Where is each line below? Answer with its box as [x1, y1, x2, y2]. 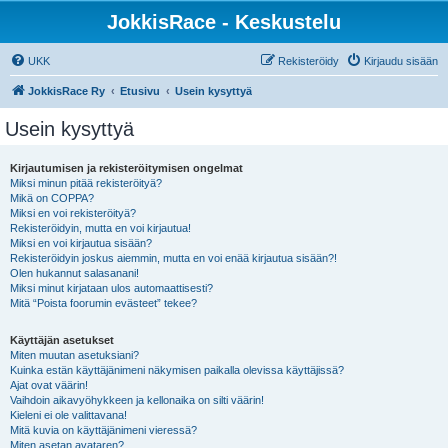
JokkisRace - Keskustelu [107, 11, 341, 33]
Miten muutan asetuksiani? [10, 349, 139, 361]
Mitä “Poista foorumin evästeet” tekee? [10, 297, 197, 309]
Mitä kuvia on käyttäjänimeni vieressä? [10, 424, 197, 436]
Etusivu [120, 85, 160, 97]
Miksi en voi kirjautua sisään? [10, 237, 152, 249]
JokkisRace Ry [28, 85, 105, 97]
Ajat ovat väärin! [10, 379, 88, 391]
